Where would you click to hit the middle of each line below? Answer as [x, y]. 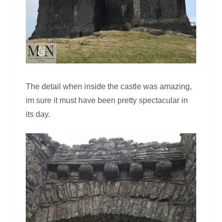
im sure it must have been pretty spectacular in [107, 100]
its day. [38, 114]
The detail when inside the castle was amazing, [109, 86]
